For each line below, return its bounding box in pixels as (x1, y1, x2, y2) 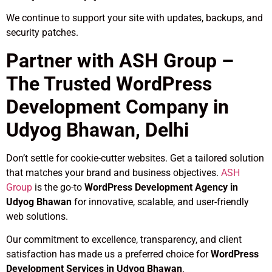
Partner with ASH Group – (6, 49, 234, 72)
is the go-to (32, 181, 84, 193)
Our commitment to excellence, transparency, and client (6, 234, 242, 246)
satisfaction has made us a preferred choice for (6, 248, 211, 260)
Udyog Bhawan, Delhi (6, 118, 189, 141)
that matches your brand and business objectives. (6, 166, 221, 178)
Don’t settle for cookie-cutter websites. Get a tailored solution (6, 152, 264, 164)
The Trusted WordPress (6, 72, 212, 95)
